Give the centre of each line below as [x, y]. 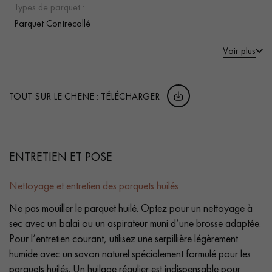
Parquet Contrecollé [52, 23]
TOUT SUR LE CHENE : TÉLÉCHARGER [84, 97]
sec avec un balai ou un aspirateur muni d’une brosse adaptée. [135, 223]
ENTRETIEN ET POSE [61, 156]
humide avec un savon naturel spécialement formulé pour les [130, 253]
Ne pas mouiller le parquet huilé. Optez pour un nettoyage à [131, 208]
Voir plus [239, 50]
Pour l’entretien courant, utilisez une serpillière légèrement [124, 238]
